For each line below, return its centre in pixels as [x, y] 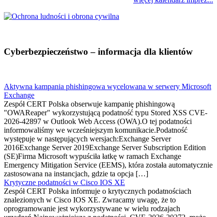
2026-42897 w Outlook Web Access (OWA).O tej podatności [98, 122]
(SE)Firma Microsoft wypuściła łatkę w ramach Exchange [93, 156]
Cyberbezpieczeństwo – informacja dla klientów [98, 51]
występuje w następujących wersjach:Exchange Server [87, 139]
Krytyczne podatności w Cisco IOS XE [64, 183]
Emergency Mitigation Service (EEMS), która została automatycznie [108, 165]
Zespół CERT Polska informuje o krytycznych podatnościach [98, 191]
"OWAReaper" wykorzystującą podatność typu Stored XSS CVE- [106, 113]
